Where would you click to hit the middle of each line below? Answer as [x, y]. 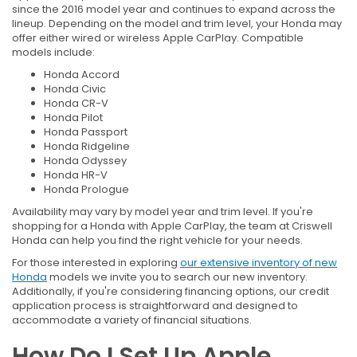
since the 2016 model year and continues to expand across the [174, 10]
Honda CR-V [76, 104]
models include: [53, 53]
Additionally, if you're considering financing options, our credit [171, 292]
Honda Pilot [73, 118]
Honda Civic [75, 89]
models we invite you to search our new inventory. [177, 277]
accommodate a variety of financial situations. [132, 320]
